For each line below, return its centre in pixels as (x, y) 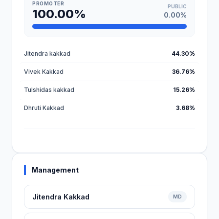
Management (55, 170)
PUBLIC (177, 6)
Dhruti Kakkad (44, 108)
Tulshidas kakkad (49, 90)
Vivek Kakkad (44, 72)
